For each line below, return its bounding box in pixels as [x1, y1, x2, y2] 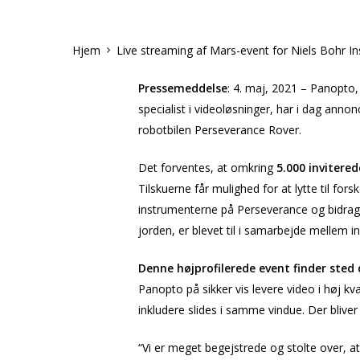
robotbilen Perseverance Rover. [138, 122, 301, 137]
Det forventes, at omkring [138, 160, 273, 175]
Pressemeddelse [138, 80, 227, 96]
